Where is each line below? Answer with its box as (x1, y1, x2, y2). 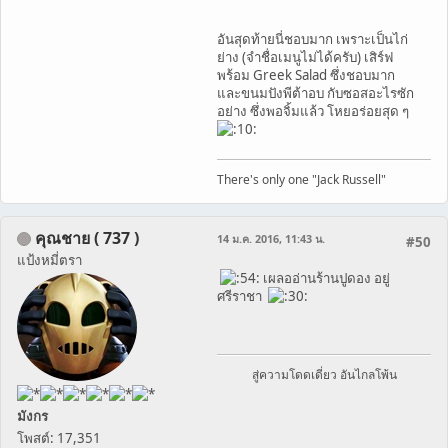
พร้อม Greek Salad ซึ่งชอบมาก (217, 65, 395, 84)
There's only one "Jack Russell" (217, 170, 386, 188)
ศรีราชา (217, 286, 268, 305)
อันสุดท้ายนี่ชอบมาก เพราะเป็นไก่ (217, 29, 408, 48)
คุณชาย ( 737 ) (35, 226, 139, 249)
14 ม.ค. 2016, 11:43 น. (217, 230, 325, 246)
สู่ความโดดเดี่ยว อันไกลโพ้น (251, 365, 397, 383)
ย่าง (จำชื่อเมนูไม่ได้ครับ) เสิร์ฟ (217, 47, 393, 66)
